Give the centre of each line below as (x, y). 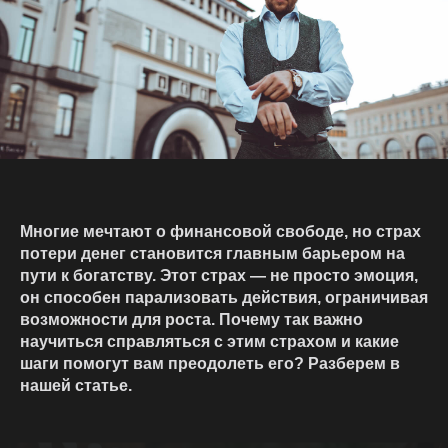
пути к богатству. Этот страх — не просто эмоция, (219, 276)
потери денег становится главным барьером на (212, 254)
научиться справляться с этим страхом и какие (209, 342)
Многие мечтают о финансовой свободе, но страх (220, 232)
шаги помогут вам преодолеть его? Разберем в (210, 364)
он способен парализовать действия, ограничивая (224, 298)
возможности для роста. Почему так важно (191, 320)
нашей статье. (76, 386)
